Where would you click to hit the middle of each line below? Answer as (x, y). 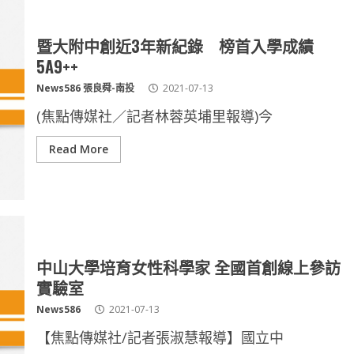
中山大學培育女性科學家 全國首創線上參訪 (188, 267)
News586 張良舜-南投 (85, 88)
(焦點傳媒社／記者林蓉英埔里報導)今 (154, 116)
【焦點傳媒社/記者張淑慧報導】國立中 (160, 337)
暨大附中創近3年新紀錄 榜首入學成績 (175, 46)
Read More (78, 149)
